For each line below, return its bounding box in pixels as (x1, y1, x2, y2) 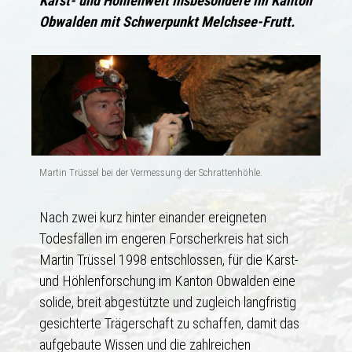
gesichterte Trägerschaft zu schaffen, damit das (39, 314, 299, 332)
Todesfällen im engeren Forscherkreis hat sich (39, 229, 288, 247)
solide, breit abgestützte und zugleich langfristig (39, 293, 296, 310)
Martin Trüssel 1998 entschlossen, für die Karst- (39, 251, 299, 268)
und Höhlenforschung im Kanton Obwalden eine (39, 272, 295, 289)
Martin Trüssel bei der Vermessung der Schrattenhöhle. (39, 166, 262, 178)
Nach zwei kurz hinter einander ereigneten (39, 208, 266, 225)
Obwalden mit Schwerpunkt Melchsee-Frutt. (39, 13, 295, 30)
